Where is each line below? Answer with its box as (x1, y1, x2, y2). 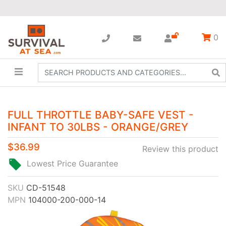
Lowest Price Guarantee (27, 158, 118, 168)
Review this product (142, 143, 218, 154)
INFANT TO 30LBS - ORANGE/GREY (8, 120, 188, 133)
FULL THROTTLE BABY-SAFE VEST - (8, 108, 194, 121)
